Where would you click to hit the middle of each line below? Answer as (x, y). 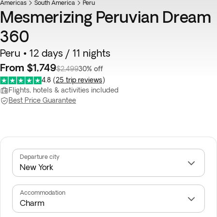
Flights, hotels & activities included (64, 90)
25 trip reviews (79, 80)
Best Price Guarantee (42, 100)
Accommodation (43, 193)
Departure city (40, 157)
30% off (91, 69)
